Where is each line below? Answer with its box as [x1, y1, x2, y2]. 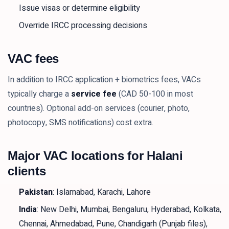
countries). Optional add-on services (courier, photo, [8, 102, 190, 114]
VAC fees [8, 52, 59, 65]
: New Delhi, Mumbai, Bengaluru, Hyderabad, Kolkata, [37, 203, 221, 216]
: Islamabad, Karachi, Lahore [53, 186, 151, 198]
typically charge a [8, 88, 71, 100]
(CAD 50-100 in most [117, 88, 193, 100]
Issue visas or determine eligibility [19, 2, 140, 14]
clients [8, 164, 46, 178]
